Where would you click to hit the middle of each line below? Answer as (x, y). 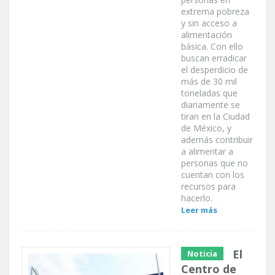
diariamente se (211, 105)
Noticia (202, 254)
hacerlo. (197, 198)
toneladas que (209, 93)
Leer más (199, 210)
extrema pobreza (215, 12)
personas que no (215, 163)
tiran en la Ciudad (215, 117)
